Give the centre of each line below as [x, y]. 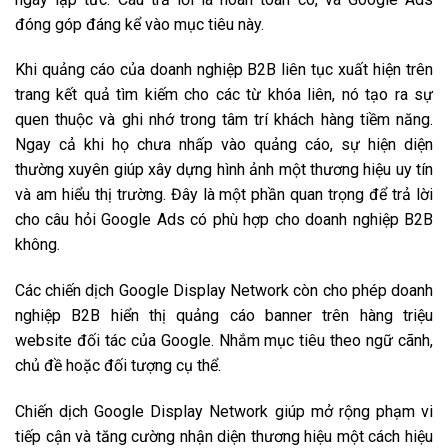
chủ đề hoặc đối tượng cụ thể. [118, 366]
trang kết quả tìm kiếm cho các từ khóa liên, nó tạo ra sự [224, 95]
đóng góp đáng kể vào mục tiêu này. [139, 24]
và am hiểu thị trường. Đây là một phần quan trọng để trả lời [224, 195]
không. [37, 245]
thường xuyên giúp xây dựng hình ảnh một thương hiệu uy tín [224, 170]
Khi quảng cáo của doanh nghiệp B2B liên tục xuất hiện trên [224, 70]
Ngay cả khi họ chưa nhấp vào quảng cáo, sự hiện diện [224, 145]
